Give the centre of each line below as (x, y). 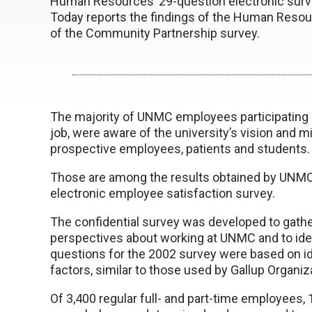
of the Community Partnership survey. (155, 33)
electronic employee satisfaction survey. (163, 193)
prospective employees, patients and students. (180, 149)
